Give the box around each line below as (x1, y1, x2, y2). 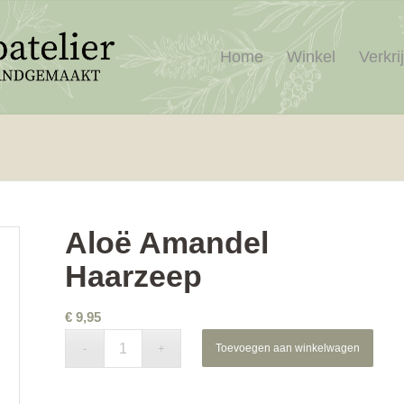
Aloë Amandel (64, 225, 269, 260)
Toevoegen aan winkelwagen (216, 342, 361, 354)
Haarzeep (64, 259, 202, 293)
